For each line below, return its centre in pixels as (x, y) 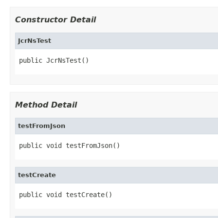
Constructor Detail (55, 19)
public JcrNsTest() (54, 60)
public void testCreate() (66, 194)
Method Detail (46, 105)
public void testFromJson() (70, 145)
